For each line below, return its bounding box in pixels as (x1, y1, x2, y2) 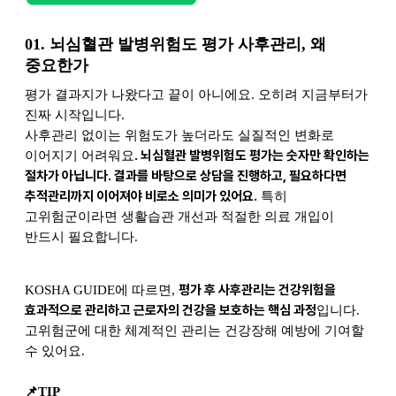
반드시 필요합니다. (25, 229, 138, 244)
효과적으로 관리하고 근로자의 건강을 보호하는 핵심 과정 (25, 301, 316, 318)
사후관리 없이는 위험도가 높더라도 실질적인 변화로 (25, 127, 334, 142)
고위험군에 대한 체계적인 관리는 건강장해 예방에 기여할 (25, 323, 364, 338)
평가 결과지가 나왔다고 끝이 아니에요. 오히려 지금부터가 (25, 87, 368, 102)
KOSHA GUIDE (25, 282, 115, 297)
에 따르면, (115, 282, 179, 297)
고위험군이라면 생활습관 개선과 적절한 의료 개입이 (25, 209, 334, 224)
